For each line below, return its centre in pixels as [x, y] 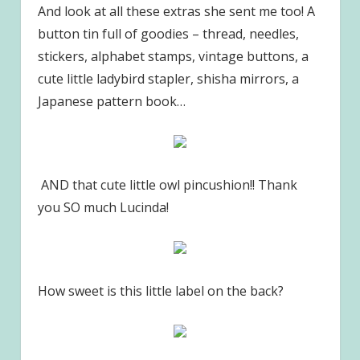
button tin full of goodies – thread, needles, [168, 34]
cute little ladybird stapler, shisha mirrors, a [168, 79]
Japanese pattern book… [111, 102]
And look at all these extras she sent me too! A [176, 12]
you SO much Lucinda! [103, 208]
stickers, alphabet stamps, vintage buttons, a [173, 57]
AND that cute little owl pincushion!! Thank [167, 185]
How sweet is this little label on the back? [160, 291]
